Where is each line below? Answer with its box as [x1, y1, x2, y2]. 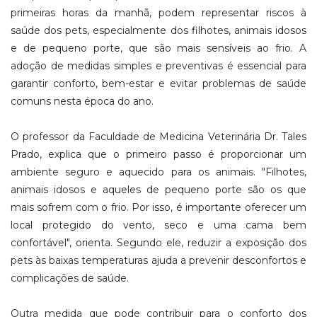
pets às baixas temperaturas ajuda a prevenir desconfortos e [11, 253, 306, 267]
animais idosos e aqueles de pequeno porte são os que [11, 183, 306, 196]
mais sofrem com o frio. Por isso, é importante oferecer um [11, 200, 306, 214]
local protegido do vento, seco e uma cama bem [11, 218, 306, 231]
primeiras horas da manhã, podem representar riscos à [11, 6, 306, 19]
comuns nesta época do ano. [11, 94, 154, 108]
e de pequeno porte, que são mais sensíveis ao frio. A [11, 41, 306, 54]
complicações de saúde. [11, 271, 129, 284]
